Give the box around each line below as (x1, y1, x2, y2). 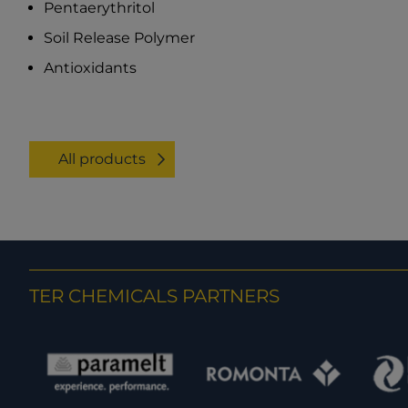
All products (58, 149, 146, 168)
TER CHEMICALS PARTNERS (29, 284, 280, 307)
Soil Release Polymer (44, 28, 195, 46)
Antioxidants (44, 59, 137, 77)
